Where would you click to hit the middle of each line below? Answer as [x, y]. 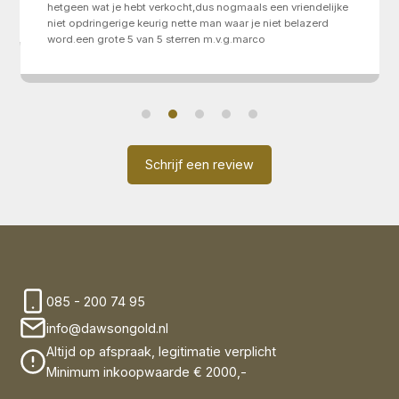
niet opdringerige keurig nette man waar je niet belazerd [188, 24]
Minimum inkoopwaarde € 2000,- [147, 372]
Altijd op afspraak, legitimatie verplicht [162, 352]
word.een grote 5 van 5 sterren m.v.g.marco [157, 40]
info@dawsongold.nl [108, 328]
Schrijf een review [199, 165]
